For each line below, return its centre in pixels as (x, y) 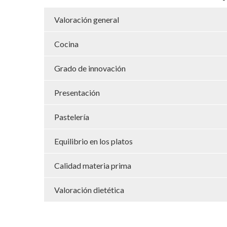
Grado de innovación (90, 68)
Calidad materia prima (93, 165)
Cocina (66, 44)
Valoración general (87, 19)
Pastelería (72, 117)
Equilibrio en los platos (93, 141)
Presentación (77, 92)
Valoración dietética (89, 190)
